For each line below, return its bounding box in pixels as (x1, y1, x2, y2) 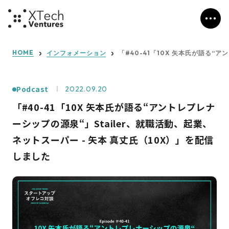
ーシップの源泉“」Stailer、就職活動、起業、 (12, 117, 212, 130)
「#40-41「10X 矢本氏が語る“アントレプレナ (12, 100, 215, 113)
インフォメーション (46, 49, 106, 57)
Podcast (16, 83, 49, 94)
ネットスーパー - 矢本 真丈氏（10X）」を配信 (12, 133, 214, 146)
